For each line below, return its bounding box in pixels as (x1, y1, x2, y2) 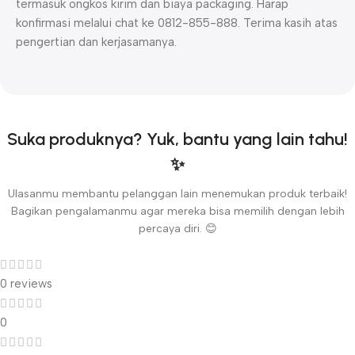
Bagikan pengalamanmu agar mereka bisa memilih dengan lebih (10, 204, 345, 219)
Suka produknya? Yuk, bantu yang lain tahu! (7, 128, 348, 151)
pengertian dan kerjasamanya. (16, 35, 177, 50)
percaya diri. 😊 (138, 222, 217, 236)
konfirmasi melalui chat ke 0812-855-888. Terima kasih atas (16, 16, 338, 31)
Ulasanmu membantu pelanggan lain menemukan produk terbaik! (8, 187, 347, 201)
